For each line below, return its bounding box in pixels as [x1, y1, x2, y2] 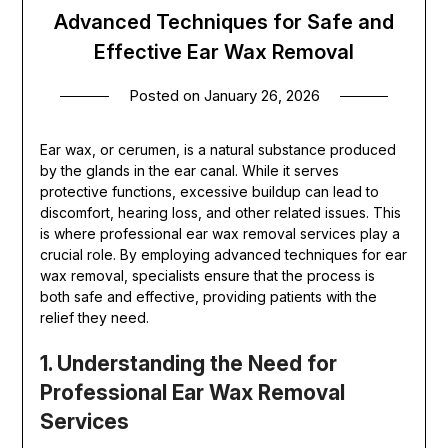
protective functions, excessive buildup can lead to [39, 183, 379, 201]
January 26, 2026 [203, 86, 320, 106]
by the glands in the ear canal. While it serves [39, 162, 339, 180]
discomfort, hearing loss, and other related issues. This [39, 204, 401, 222]
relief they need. [39, 309, 149, 327]
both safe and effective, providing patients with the [39, 288, 377, 306]
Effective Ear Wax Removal [94, 40, 354, 65]
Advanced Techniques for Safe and [54, 10, 394, 35]
